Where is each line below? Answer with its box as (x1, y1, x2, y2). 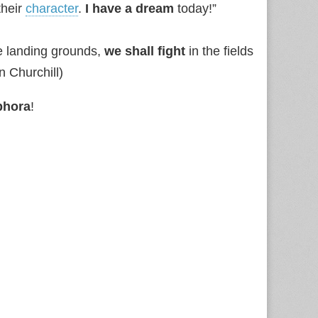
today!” (174, 1, 216, 16)
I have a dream (85, 1, 174, 16)
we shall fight (104, 44, 185, 58)
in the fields (185, 44, 253, 58)
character (26, 1, 78, 16)
